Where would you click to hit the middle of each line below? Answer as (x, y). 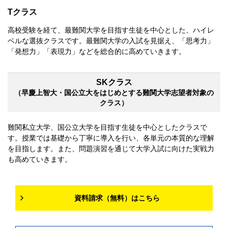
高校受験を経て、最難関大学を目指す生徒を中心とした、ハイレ (111, 30)
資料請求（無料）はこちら (117, 198)
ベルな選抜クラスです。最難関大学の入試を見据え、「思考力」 (111, 41)
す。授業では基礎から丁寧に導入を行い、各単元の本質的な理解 (111, 138)
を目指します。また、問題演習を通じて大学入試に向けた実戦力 (111, 149)
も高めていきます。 (40, 160)
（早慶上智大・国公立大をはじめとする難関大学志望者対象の (114, 93)
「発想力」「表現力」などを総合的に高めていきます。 (97, 52)
